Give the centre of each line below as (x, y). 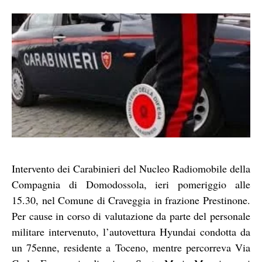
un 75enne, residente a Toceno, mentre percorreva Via (131, 247)
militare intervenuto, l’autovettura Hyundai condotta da (131, 231)
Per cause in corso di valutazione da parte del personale (131, 216)
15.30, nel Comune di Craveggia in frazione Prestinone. (131, 200)
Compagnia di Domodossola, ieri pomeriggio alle (131, 184)
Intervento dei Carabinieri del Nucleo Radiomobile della (131, 168)
